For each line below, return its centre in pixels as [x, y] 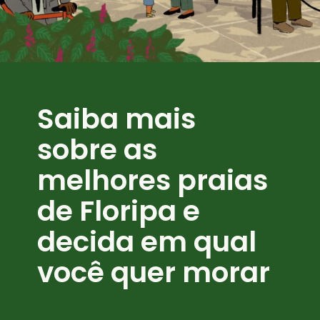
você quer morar [154, 273]
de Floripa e [119, 211]
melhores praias [153, 181]
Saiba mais [117, 119]
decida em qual [147, 242]
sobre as [97, 150]
